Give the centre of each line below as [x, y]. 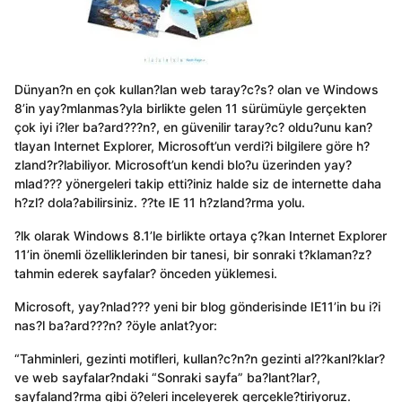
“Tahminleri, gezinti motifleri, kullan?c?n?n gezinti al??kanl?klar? [200, 359]
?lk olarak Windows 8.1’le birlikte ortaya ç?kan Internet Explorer [201, 235]
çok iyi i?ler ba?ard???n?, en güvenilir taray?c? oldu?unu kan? [193, 127]
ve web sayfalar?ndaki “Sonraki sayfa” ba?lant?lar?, [167, 378]
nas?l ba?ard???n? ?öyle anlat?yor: [116, 326]
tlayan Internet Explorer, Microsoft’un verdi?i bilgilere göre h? [192, 145]
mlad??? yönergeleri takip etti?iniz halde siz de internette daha [198, 183]
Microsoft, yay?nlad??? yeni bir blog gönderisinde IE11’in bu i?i [197, 307]
